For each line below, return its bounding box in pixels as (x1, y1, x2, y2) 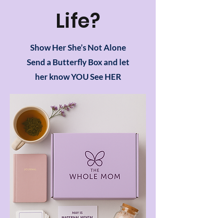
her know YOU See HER (35, 71, 121, 82)
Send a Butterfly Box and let (27, 56, 129, 67)
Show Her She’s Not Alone (30, 42, 126, 53)
